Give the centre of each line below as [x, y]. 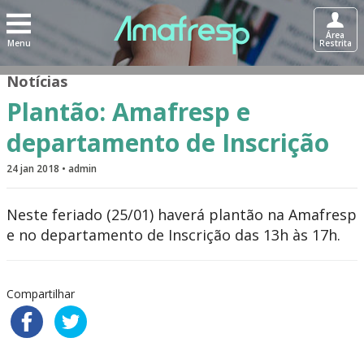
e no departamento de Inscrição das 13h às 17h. [173, 235]
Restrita [335, 43]
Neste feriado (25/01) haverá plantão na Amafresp [182, 214]
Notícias [37, 81]
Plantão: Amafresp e [128, 112]
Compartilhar [41, 294]
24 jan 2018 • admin [52, 169]
